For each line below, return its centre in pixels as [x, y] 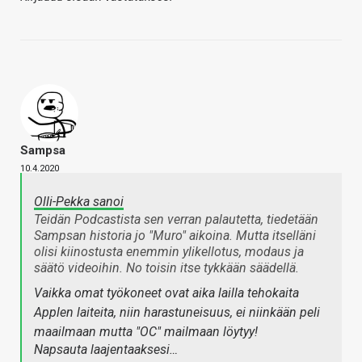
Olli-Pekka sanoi [79, 202]
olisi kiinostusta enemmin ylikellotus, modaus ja [169, 252]
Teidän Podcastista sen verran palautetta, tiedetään [176, 220]
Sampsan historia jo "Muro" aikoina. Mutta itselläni [175, 236]
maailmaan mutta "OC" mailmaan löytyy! [146, 332]
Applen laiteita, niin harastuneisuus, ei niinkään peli [177, 313]
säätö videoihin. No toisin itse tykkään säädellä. [166, 268]
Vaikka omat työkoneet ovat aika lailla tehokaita [166, 293]
